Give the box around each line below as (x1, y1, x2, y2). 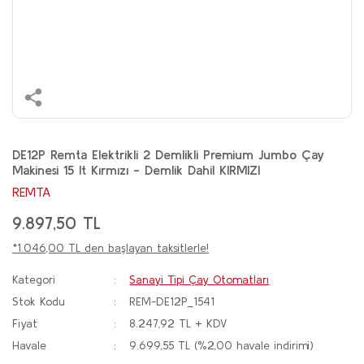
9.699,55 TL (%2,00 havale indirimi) (129, 339, 314, 352)
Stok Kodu (12, 295, 65, 308)
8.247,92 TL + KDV (129, 317, 227, 330)
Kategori (12, 273, 55, 286)
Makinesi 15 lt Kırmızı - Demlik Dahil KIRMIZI (12, 162, 260, 177)
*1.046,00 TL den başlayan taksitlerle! (12, 241, 209, 254)
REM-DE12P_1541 (129, 295, 215, 308)
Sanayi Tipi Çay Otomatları (129, 273, 270, 286)
